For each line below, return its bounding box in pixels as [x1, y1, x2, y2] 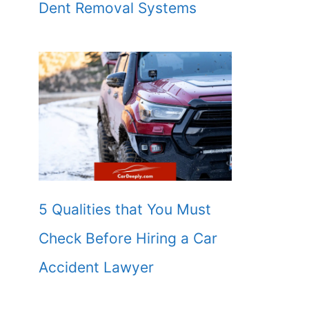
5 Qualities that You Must [39, 200, 211, 218]
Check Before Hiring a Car [39, 229, 217, 247]
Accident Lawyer [39, 258, 154, 276]
